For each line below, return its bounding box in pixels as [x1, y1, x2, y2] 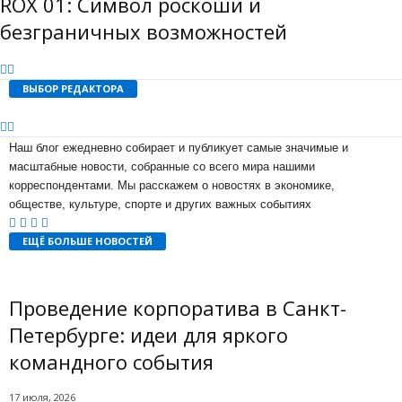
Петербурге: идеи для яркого [9, 320, 288, 348]
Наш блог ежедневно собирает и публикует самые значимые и [9, 140, 348, 154]
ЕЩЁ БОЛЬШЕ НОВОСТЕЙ [22, 233, 153, 248]
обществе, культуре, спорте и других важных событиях [9, 197, 311, 211]
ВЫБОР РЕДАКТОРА [22, 81, 124, 95]
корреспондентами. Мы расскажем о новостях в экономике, [9, 178, 335, 192]
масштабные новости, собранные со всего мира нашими [9, 159, 315, 173]
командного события [9, 347, 214, 375]
